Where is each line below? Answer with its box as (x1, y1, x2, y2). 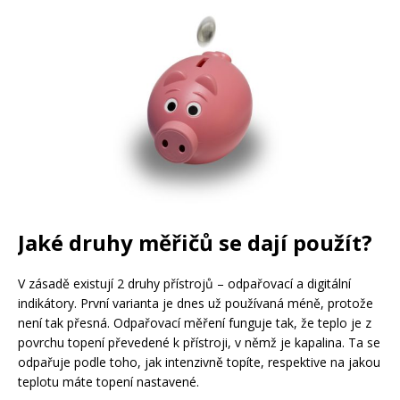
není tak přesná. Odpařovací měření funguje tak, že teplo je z (18, 313, 371, 331)
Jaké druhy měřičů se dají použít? (18, 227, 372, 257)
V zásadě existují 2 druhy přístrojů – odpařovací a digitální (18, 274, 351, 292)
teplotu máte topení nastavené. (18, 372, 199, 390)
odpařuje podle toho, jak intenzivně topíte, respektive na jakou (18, 353, 380, 371)
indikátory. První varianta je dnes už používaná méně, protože (18, 294, 373, 312)
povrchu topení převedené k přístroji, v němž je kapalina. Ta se (18, 333, 380, 351)
